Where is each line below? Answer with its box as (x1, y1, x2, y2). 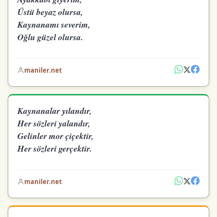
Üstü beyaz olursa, (17, 5, 83, 18)
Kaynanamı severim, (17, 18, 91, 31)
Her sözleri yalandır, (17, 117, 91, 130)
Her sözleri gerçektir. (17, 142, 92, 155)
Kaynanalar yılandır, (17, 105, 92, 117)
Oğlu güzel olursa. (17, 31, 83, 43)
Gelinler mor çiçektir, (17, 130, 94, 142)
